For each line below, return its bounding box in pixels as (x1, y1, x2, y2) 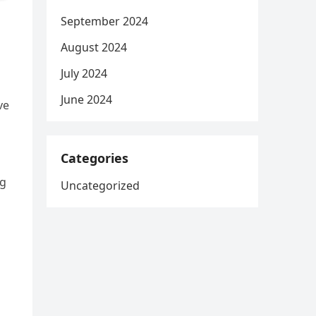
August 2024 (61, 39, 127, 55)
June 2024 (61, 92, 112, 107)
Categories (61, 150, 128, 166)
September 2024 (61, 13, 148, 29)
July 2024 (61, 66, 107, 81)
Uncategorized (61, 178, 140, 193)
